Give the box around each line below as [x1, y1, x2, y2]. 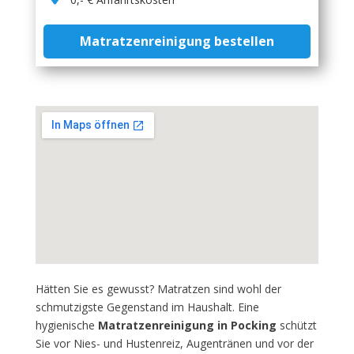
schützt [276, 318, 317, 333]
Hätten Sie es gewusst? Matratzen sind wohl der [35, 281, 281, 296]
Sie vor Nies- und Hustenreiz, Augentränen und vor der [35, 336, 314, 351]
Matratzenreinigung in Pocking [97, 318, 277, 333]
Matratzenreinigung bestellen [79, 32, 274, 50]
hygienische [35, 318, 98, 333]
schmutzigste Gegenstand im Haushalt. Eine [35, 299, 259, 314]
